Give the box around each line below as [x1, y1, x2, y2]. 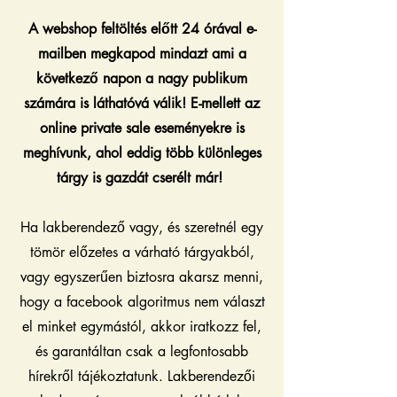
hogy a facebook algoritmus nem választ [19, 292, 265, 311]
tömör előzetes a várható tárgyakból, [29, 242, 254, 261]
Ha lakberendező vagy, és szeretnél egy [20, 217, 263, 237]
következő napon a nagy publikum [36, 68, 247, 88]
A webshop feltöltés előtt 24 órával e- [27, 19, 256, 38]
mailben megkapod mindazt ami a [37, 43, 246, 63]
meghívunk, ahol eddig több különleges [22, 143, 261, 162]
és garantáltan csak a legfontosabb [35, 341, 248, 361]
